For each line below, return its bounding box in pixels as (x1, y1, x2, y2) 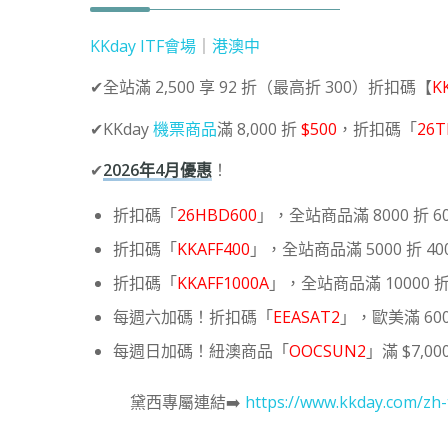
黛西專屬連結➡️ (130, 390, 246, 413)
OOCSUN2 (289, 339, 367, 362)
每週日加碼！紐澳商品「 (113, 339, 290, 362)
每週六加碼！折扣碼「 (113, 305, 274, 328)
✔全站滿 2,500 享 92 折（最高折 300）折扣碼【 (90, 76, 433, 99)
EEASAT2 (273, 305, 341, 328)
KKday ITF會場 (90, 34, 197, 57)
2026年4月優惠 (103, 159, 213, 182)
